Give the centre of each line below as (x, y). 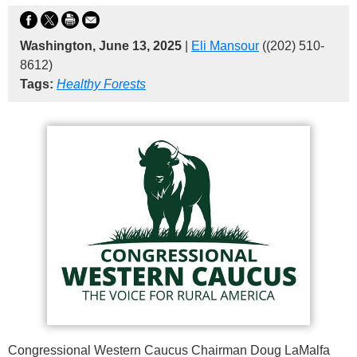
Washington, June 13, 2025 (102, 46)
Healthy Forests (101, 84)
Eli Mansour (225, 46)
